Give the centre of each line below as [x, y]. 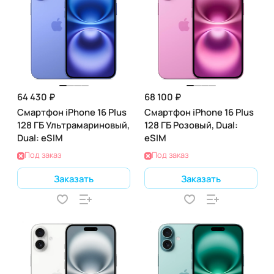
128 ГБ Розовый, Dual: [191, 125]
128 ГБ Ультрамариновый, [73, 125]
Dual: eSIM [40, 138]
